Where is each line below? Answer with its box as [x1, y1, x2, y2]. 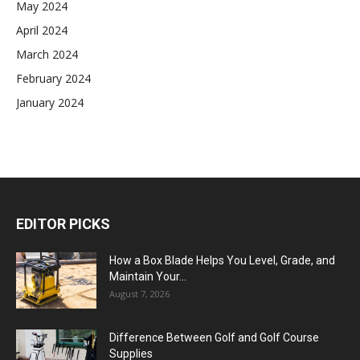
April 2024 [16, 22, 67, 38]
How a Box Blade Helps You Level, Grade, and [109, 254, 335, 267]
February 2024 [16, 71, 91, 86]
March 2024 [16, 47, 78, 62]
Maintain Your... [109, 270, 186, 283]
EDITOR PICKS [16, 215, 110, 232]
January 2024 [16, 95, 84, 110]
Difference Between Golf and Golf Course [109, 331, 319, 344]
